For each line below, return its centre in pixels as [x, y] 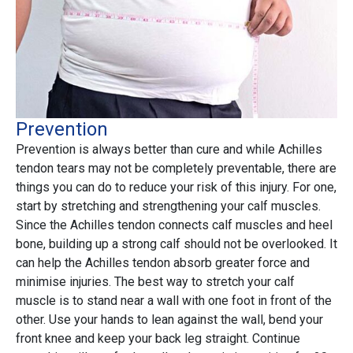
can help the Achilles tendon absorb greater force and [163, 263]
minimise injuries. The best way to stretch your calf [155, 282]
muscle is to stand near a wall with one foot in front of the [174, 301]
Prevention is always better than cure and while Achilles [169, 150]
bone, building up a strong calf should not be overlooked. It [176, 244]
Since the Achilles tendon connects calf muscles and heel [174, 225]
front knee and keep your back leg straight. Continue [158, 339]
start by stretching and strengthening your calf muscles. [168, 206]
